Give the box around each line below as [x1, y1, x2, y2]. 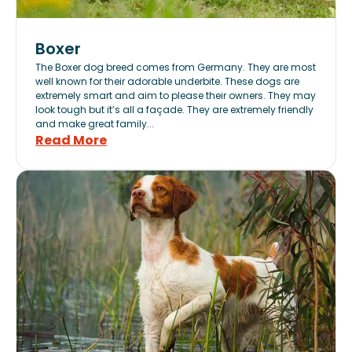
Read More [35, 131, 107, 149]
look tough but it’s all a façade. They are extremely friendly [35, 103, 313, 116]
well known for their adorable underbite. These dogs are [35, 75, 299, 88]
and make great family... [35, 117, 154, 130]
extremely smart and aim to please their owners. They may [35, 89, 316, 102]
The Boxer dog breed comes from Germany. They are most [35, 60, 316, 74]
